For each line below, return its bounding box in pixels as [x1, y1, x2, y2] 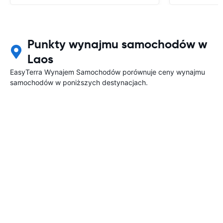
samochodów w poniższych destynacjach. [10, 78, 148, 87]
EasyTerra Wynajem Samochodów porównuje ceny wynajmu [10, 67, 205, 76]
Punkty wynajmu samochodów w [27, 36, 207, 52]
